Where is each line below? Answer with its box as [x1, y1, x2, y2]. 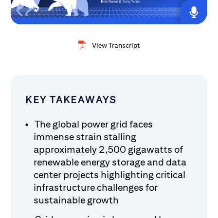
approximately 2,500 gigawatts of [34, 144, 183, 155]
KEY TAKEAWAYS [25, 94, 117, 105]
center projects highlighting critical [34, 169, 186, 180]
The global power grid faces [35, 118, 153, 129]
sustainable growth [34, 194, 119, 205]
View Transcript [92, 41, 140, 49]
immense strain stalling [34, 131, 137, 142]
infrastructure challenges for [34, 182, 158, 193]
